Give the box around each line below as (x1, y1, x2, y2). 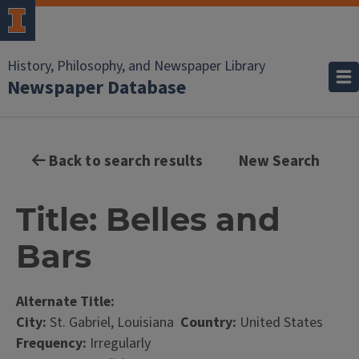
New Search (238, 151, 321, 172)
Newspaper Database (7, 74, 186, 102)
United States (236, 313, 323, 333)
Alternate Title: (16, 292, 115, 312)
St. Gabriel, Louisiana (46, 313, 180, 333)
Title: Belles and (16, 200, 280, 239)
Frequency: (16, 333, 87, 353)
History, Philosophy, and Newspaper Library (7, 56, 265, 76)
